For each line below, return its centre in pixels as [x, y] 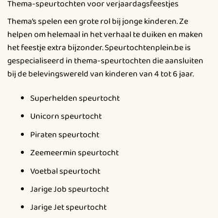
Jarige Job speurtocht [69, 189]
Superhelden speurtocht [75, 98]
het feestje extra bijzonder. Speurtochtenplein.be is [99, 48]
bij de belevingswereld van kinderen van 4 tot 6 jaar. [100, 74]
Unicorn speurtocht [66, 117]
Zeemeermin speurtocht [74, 153]
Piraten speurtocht [64, 135]
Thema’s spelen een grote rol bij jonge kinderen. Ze [98, 22]
